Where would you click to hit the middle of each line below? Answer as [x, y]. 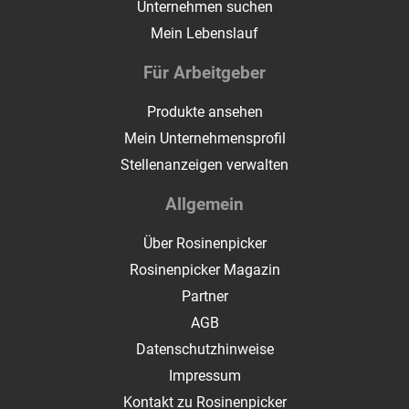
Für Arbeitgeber [204, 73]
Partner [204, 297]
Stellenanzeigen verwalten [204, 165]
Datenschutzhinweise [204, 350]
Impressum [204, 376]
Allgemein [204, 204]
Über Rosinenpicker [204, 244]
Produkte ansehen [204, 112]
